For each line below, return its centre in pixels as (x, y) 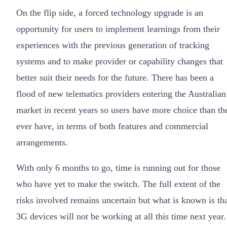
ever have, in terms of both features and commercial (112, 126)
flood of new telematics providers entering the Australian (121, 94)
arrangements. (42, 143)
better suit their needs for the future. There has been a (115, 78)
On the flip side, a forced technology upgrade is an (110, 13)
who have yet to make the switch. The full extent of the (118, 184)
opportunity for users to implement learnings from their (118, 29)
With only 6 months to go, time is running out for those (118, 168)
